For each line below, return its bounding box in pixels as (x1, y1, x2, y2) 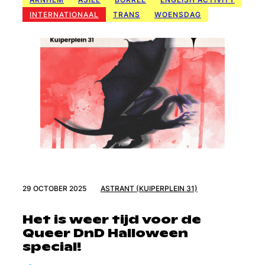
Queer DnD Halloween (22, 225, 188, 241)
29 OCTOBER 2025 (22, 184, 86, 193)
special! (22, 239, 82, 255)
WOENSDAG (154, 9, 201, 19)
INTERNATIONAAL (30, 9, 99, 19)
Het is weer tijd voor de (22, 212, 201, 228)
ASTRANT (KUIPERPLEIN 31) (101, 184, 198, 193)
